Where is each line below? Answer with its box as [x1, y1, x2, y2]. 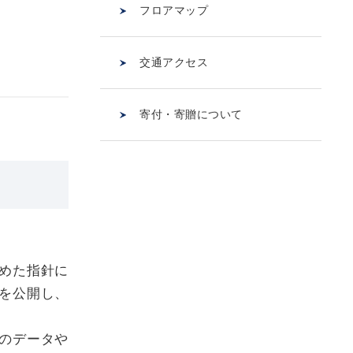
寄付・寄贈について [139, 108, 243, 121]
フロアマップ [139, 4, 209, 17]
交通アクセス [139, 56, 209, 69]
